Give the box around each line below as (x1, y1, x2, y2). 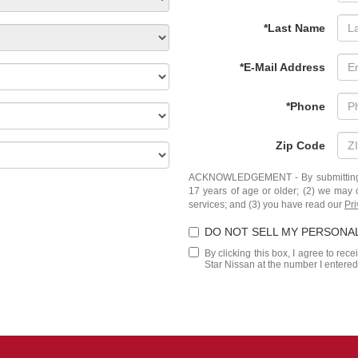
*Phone (286, 100, 325, 113)
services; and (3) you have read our (189, 199, 344, 210)
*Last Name (264, 22, 325, 34)
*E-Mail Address (240, 61, 325, 74)
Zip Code (276, 139, 325, 152)
